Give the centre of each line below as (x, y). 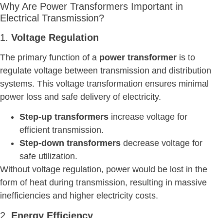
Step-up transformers (64, 117)
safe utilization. (48, 156)
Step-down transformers (70, 143)
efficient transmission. (62, 130)
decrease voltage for (162, 143)
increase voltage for (148, 117)
